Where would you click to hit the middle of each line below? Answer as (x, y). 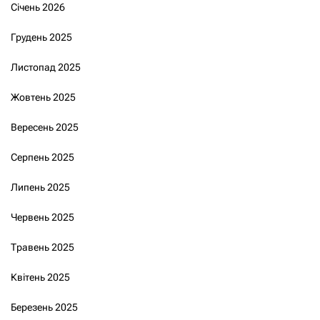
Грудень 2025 (41, 37)
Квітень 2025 (40, 277)
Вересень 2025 (45, 127)
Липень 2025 (40, 187)
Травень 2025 (42, 247)
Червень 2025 (42, 217)
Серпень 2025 (42, 157)
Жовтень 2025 (43, 97)
